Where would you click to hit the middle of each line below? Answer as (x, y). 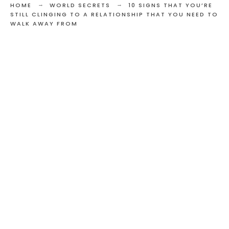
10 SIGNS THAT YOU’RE (170, 5)
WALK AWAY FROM (44, 24)
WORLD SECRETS (80, 5)
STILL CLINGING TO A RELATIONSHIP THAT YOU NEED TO (114, 15)
